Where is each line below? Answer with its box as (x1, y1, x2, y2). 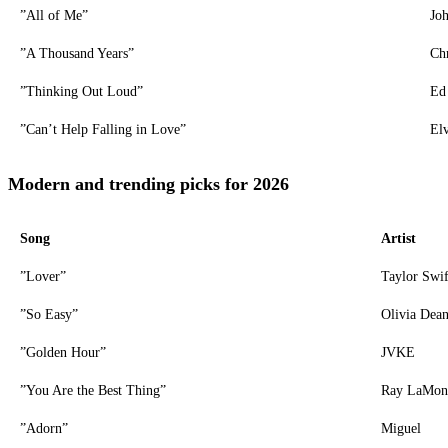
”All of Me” (20, 7, 88, 23)
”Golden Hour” (20, 344, 106, 360)
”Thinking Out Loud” (20, 83, 143, 99)
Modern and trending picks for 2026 (8, 173, 289, 194)
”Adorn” (20, 420, 68, 436)
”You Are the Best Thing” (20, 382, 166, 398)
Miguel (381, 420, 421, 436)
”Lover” (20, 268, 66, 284)
